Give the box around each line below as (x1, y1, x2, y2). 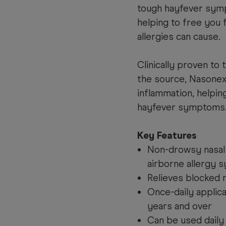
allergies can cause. (137, 31, 220, 43)
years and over (147, 200, 212, 212)
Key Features (137, 130, 197, 142)
